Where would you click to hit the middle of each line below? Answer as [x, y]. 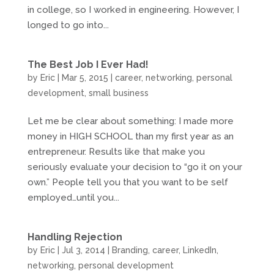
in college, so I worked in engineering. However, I [133, 10]
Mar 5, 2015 [85, 78]
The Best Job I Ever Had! [88, 65]
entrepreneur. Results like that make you [116, 152]
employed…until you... [73, 198]
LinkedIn [199, 250]
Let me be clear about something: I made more [130, 121]
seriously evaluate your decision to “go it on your [135, 167]
